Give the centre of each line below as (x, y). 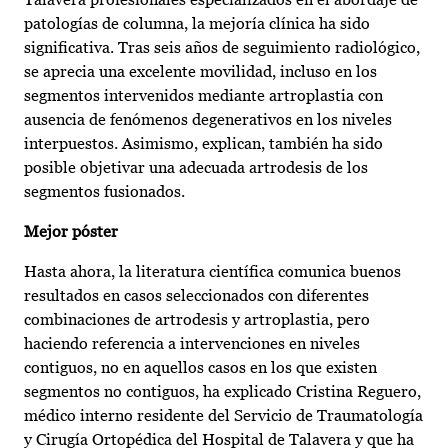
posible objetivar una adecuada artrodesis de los (196, 168)
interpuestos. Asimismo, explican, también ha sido (203, 144)
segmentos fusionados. (104, 192)
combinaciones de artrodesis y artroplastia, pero (197, 320)
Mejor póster (71, 232)
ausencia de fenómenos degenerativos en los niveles (208, 120)
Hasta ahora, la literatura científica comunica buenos (212, 272)
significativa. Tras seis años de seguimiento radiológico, (222, 48)
